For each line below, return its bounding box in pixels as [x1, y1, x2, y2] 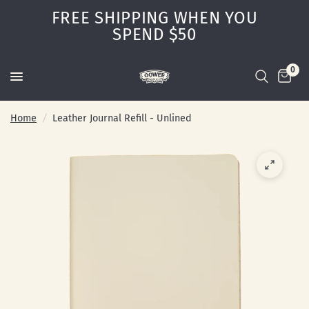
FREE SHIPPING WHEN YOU [51, 8, 258, 28]
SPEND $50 [112, 25, 197, 44]
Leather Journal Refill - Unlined [52, 112, 192, 124]
